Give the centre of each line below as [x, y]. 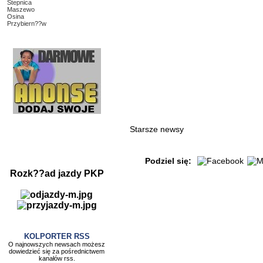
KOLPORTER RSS [57, 236]
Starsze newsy [157, 129]
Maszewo [21, 9]
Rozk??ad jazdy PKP [57, 173]
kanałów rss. [57, 258]
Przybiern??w [27, 23]
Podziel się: [168, 161]
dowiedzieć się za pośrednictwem [57, 251]
